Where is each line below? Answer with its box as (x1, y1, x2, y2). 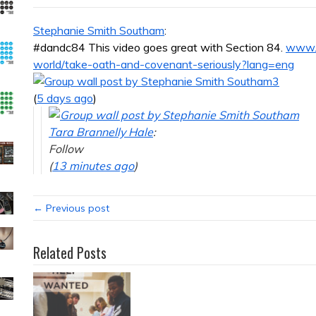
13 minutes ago (52, 159, 134, 173)
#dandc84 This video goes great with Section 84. (33, 40, 286, 54)
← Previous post (33, 202, 109, 214)
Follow (49, 142, 83, 156)
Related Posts (33, 242, 107, 263)
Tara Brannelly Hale (49, 125, 153, 139)
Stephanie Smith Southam (33, 23, 164, 37)
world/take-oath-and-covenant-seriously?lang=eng (33, 57, 294, 71)
